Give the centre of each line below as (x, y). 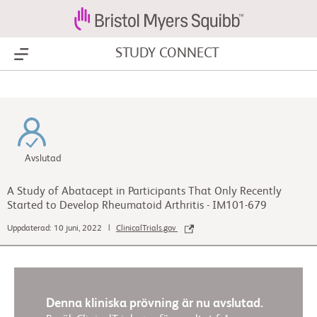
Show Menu (50, 54)
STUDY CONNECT (167, 54)
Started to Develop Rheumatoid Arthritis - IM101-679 (137, 206)
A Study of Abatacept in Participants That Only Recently (144, 192)
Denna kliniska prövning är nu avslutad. (155, 304)
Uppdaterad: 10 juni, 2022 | (62, 229)
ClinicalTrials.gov (147, 229)
